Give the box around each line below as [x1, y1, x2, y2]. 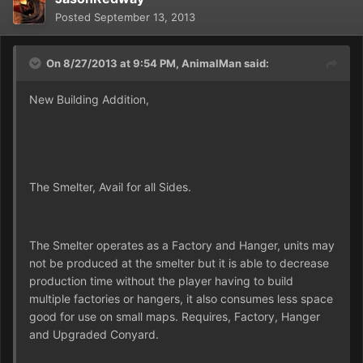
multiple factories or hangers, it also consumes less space [29, 291, 333, 305]
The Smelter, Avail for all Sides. [29, 179, 191, 194]
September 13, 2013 [94, 10, 195, 23]
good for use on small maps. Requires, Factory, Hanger [29, 309, 320, 323]
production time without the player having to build [29, 273, 293, 288]
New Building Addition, [29, 92, 149, 106]
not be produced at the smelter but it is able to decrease [29, 255, 329, 270]
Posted [55, 10, 94, 23]
